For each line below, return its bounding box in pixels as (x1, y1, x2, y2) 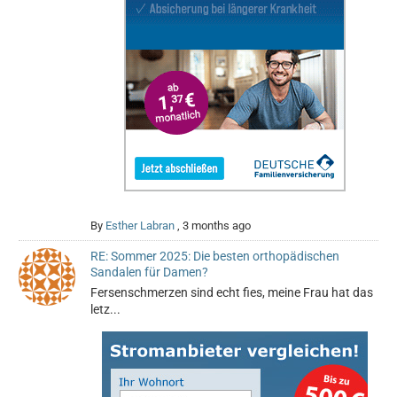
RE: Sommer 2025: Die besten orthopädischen (90, 249, 340, 264)
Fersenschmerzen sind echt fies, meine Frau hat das (90, 285, 374, 300)
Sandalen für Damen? (90, 265, 209, 280)
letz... (90, 302, 121, 317)
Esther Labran (105, 219, 175, 233)
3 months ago (183, 219, 252, 233)
